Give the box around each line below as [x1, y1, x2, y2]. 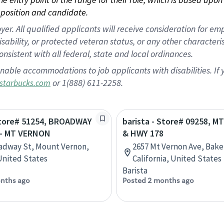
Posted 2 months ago [122, 176, 194, 185]
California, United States [132, 153, 221, 164]
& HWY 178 [122, 127, 163, 139]
